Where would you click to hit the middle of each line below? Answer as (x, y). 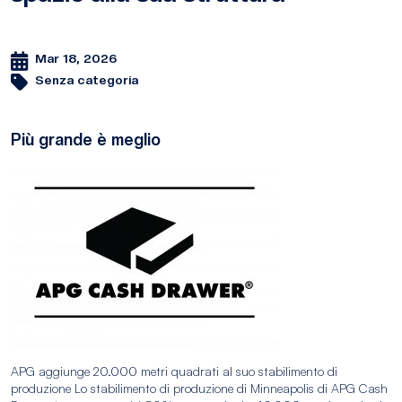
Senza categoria (87, 80)
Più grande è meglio (86, 140)
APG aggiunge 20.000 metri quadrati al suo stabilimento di (174, 371)
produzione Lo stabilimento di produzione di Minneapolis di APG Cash (199, 389)
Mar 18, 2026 (76, 59)
